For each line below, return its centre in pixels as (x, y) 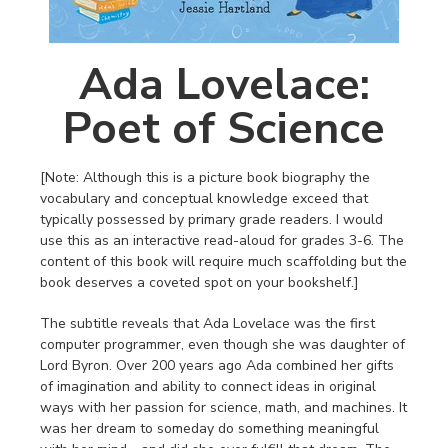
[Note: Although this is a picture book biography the (205, 178)
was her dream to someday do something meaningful (209, 429)
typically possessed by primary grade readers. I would (211, 220)
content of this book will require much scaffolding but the (223, 262)
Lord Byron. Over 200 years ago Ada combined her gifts (217, 366)
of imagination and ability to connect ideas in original (208, 387)
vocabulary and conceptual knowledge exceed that (204, 199)
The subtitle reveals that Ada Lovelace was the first (207, 324)
